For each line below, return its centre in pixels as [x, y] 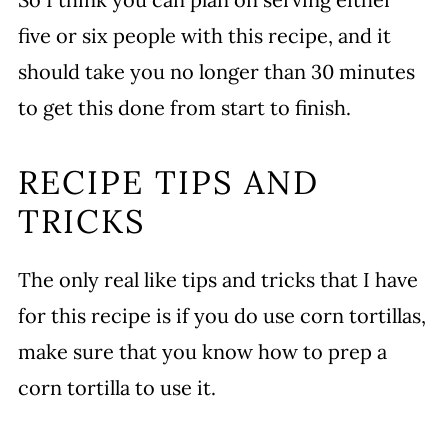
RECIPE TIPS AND [168, 182]
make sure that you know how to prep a [202, 351]
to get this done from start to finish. [184, 107]
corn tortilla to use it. [116, 387]
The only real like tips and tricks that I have [217, 279]
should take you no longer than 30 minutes [216, 71]
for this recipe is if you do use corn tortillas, [221, 315]
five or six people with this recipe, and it [204, 35]
